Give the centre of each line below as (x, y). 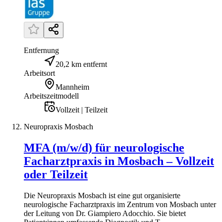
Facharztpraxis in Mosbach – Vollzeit (119, 161)
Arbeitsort (39, 73)
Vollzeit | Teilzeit (82, 110)
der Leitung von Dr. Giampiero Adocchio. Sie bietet (105, 213)
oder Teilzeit (56, 174)
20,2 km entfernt (81, 64)
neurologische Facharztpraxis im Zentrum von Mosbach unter (120, 204)
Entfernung (41, 50)
